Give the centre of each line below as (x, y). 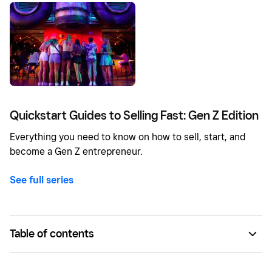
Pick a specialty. (45, 259)
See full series (42, 180)
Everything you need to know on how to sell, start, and (127, 137)
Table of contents (52, 233)
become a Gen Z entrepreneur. (76, 151)
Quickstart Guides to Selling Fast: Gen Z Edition (134, 115)
